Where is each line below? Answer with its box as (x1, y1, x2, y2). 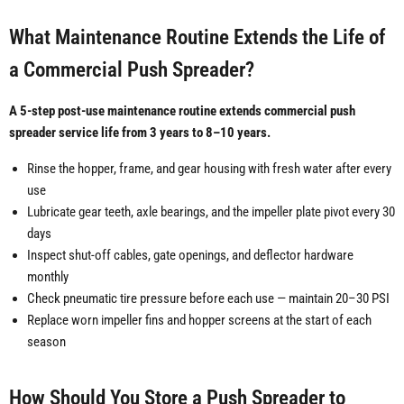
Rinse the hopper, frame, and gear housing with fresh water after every (27, 161, 391, 178)
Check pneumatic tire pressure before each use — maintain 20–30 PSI (27, 290, 390, 308)
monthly (27, 269, 69, 286)
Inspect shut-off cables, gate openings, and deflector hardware (27, 247, 353, 264)
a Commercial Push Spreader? (9, 58, 254, 82)
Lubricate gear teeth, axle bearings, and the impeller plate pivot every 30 (27, 204, 395, 221)
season (27, 334, 66, 351)
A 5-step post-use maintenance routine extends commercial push (9, 103, 355, 120)
